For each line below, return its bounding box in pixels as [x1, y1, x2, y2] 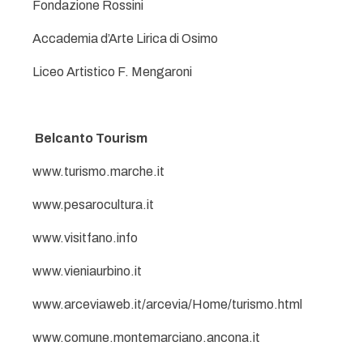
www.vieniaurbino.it [32, 264, 142, 278]
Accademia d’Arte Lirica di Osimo [32, 32, 218, 45]
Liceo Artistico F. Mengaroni [32, 65, 192, 79]
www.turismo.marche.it [32, 164, 164, 178]
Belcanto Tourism [35, 131, 147, 145]
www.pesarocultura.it [32, 198, 154, 211]
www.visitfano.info [32, 231, 138, 245]
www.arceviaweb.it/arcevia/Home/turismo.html [32, 297, 302, 311]
